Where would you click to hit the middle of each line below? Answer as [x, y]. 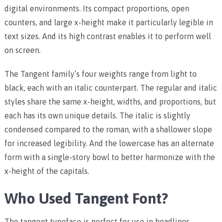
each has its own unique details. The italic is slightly [97, 116]
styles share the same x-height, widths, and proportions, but [110, 102]
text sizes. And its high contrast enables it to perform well [108, 36]
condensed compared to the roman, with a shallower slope [108, 130]
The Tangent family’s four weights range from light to [100, 74]
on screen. [22, 50]
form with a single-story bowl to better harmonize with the [110, 157]
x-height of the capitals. [47, 171]
